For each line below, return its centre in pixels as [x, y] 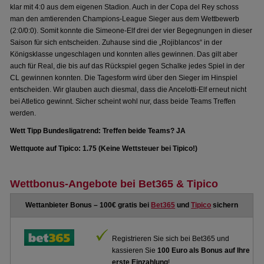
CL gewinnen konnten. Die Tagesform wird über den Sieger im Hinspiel [124, 78]
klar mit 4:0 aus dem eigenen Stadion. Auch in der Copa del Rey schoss [125, 7]
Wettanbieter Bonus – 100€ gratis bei [88, 205]
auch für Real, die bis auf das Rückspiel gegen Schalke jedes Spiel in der [128, 66]
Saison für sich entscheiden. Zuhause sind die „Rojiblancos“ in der [116, 42]
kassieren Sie [135, 250]
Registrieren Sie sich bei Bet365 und [171, 239]
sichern [225, 205]
